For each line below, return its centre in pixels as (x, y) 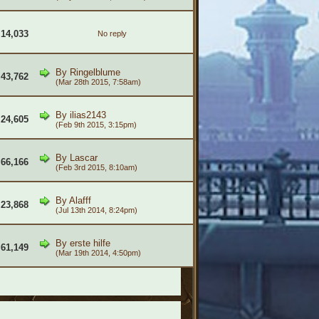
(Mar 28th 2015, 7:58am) (98, 82)
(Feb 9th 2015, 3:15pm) (96, 125)
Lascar (83, 158)
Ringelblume (95, 72)
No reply (112, 33)
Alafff (80, 200)
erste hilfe (90, 243)
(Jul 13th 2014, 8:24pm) (96, 210)
